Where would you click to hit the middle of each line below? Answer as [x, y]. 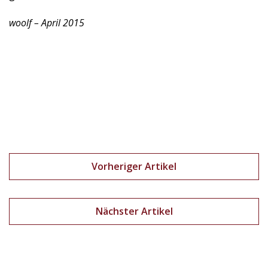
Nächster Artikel [134, 211]
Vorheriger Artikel [134, 166]
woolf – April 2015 [47, 23]
